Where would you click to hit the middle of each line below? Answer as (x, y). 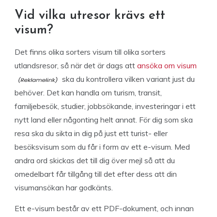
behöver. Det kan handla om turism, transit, (88, 93)
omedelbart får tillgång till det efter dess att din (96, 174)
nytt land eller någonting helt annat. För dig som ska (104, 120)
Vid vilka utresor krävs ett (90, 16)
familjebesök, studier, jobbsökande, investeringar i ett (105, 106)
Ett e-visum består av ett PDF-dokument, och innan (104, 208)
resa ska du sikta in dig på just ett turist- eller (91, 133)
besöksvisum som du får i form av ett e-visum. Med (102, 147)
